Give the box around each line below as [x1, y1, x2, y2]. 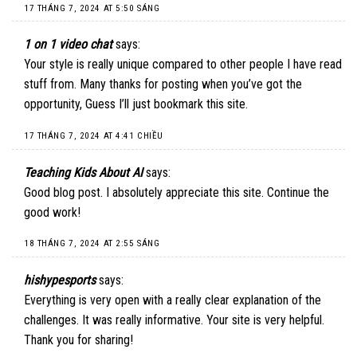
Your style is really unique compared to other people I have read [24, 57, 342, 73]
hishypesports [24, 272, 96, 288]
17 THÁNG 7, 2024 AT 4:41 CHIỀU [24, 130, 163, 141]
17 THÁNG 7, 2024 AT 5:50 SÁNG [24, 2, 160, 14]
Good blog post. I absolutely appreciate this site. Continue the [24, 184, 329, 200]
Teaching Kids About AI [24, 164, 143, 180]
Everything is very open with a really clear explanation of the [24, 292, 321, 308]
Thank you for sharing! [24, 331, 133, 347]
